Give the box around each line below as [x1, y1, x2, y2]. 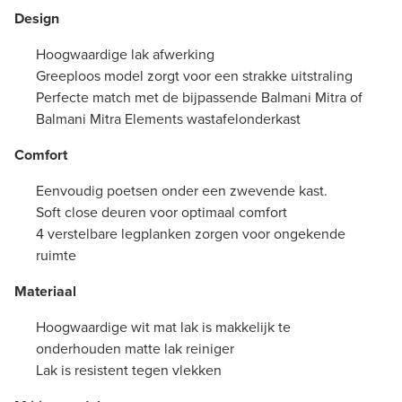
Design [14, 7, 63, 29]
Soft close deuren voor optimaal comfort [36, 201, 287, 223]
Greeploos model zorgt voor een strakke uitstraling [36, 65, 353, 86]
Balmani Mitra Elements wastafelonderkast [36, 108, 301, 129]
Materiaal [14, 280, 80, 301]
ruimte [36, 244, 76, 266]
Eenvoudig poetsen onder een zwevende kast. [36, 179, 331, 201]
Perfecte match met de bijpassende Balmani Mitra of [36, 86, 363, 108]
